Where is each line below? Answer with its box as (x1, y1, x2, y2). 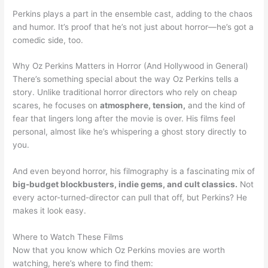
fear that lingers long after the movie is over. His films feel (13, 114, 236, 124)
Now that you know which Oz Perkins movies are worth (13, 245, 226, 255)
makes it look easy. (13, 206, 87, 216)
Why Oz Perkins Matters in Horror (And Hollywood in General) (13, 61, 249, 71)
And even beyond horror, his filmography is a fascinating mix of (13, 166, 255, 176)
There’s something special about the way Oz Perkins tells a (13, 74, 239, 84)
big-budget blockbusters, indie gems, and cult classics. (13, 179, 238, 190)
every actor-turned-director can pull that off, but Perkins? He (13, 193, 248, 203)
